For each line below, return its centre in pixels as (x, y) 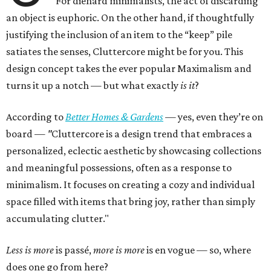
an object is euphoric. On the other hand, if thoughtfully (130, 18)
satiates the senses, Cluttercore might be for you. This (125, 52)
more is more (119, 250)
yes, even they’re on (220, 117)
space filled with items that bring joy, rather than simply (131, 202)
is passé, (73, 250)
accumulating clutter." (57, 219)
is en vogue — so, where (198, 250)
